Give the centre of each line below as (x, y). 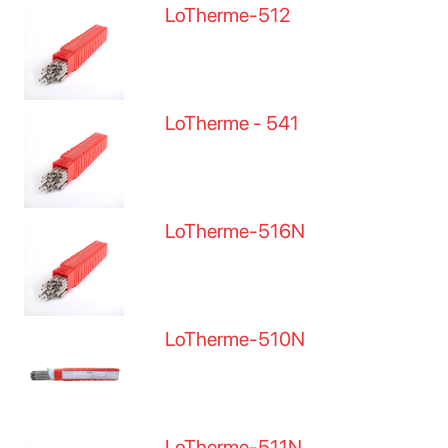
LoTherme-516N (235, 231)
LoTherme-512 (228, 15)
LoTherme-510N (235, 339)
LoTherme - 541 (232, 123)
